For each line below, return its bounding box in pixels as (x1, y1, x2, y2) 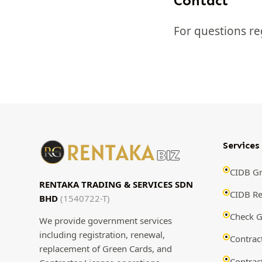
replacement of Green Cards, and (39, 243, 173, 255)
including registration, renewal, (39, 229, 166, 241)
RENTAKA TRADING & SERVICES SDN (39, 178, 194, 190)
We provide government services (39, 215, 173, 227)
